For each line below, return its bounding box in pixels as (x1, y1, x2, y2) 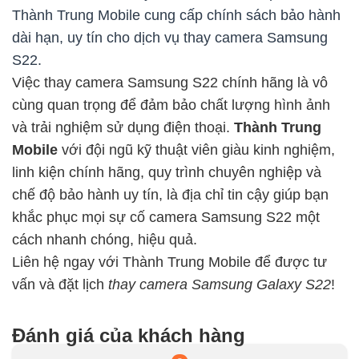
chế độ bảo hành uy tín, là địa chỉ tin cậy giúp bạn (12, 187, 329, 204)
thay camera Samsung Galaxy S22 (108, 276, 331, 293)
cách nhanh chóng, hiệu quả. (12, 232, 201, 248)
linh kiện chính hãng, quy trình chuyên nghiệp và (12, 164, 321, 181)
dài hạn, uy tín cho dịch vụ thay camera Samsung (12, 30, 328, 46)
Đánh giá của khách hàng (12, 325, 245, 347)
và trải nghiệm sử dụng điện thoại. (12, 119, 234, 136)
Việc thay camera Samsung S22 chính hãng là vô (12, 75, 328, 91)
